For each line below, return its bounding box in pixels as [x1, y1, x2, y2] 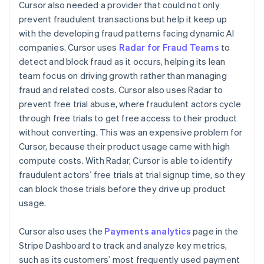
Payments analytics [104, 225, 191, 237]
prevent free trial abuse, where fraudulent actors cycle [19, 97, 242, 110]
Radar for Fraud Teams [118, 41, 219, 53]
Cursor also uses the [19, 225, 105, 237]
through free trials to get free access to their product [19, 111, 237, 124]
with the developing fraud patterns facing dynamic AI [19, 27, 235, 39]
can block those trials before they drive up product [19, 182, 226, 194]
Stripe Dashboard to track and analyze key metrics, [19, 239, 227, 251]
